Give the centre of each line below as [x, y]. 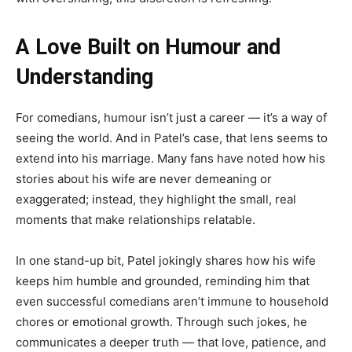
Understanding [84, 77]
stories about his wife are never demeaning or [144, 179]
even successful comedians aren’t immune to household [172, 302]
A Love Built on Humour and [148, 48]
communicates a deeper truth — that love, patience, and [171, 343]
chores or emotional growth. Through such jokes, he [161, 322]
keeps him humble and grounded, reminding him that [163, 281]
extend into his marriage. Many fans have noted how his [170, 159]
